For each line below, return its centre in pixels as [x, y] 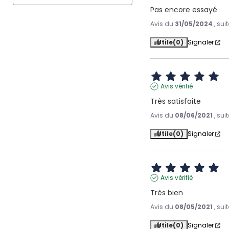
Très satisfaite [176, 101]
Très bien [167, 193]
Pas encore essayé [184, 10]
